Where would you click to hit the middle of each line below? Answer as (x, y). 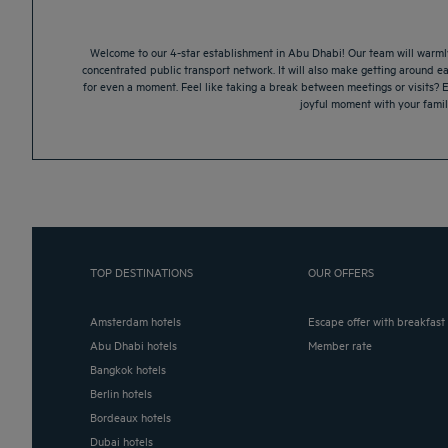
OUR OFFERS (341, 272)
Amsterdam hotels (139, 321)
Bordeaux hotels (133, 417)
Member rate (345, 345)
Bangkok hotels (131, 369)
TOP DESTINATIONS (141, 272)
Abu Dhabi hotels (137, 345)
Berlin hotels (124, 393)
